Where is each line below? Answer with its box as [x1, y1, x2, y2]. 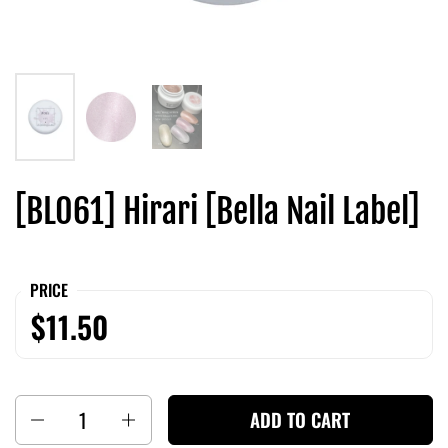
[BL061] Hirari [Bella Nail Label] [15, 189, 420, 232]
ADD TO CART [250, 406, 351, 434]
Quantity [16, 394, 73, 422]
